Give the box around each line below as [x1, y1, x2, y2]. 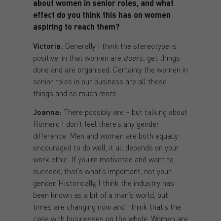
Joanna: [33, 107, 62, 117]
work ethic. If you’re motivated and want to [33, 154, 174, 165]
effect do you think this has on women [33, 9, 171, 20]
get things [145, 52, 180, 63]
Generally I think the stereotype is [63, 40, 177, 51]
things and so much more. [33, 87, 118, 98]
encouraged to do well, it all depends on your [33, 142, 179, 153]
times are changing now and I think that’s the [33, 201, 181, 212]
